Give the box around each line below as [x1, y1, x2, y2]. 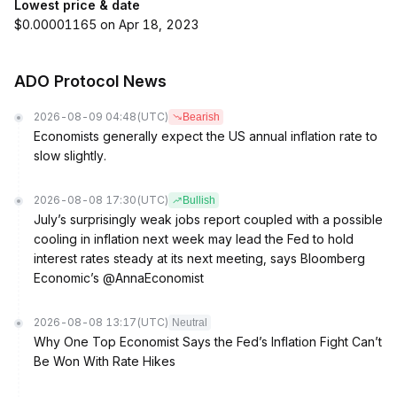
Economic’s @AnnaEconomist [34, 270, 204, 285]
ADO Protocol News [14, 72, 167, 90]
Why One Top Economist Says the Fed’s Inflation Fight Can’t [34, 334, 382, 349]
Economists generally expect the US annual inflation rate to [34, 128, 378, 144]
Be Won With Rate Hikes [34, 354, 175, 369]
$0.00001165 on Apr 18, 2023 [14, 17, 198, 32]
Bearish [183, 111, 220, 123]
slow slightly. [34, 148, 106, 163]
